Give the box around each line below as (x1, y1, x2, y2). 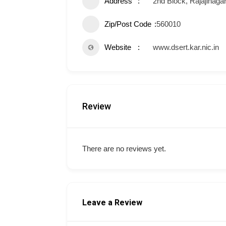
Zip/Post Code (104, 20, 151, 28)
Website (104, 43, 131, 51)
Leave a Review (82, 198, 142, 207)
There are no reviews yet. (82, 144, 166, 153)
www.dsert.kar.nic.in (153, 43, 219, 51)
